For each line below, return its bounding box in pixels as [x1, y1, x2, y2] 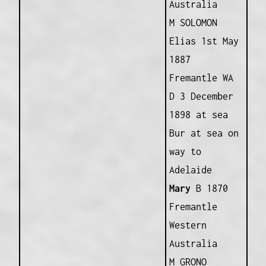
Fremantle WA [169, 72, 233, 83]
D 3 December [169, 90, 233, 102]
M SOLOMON [169, 17, 217, 28]
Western [169, 219, 207, 230]
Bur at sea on [169, 127, 239, 138]
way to [169, 145, 201, 157]
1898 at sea [169, 109, 228, 120]
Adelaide [169, 164, 212, 175]
